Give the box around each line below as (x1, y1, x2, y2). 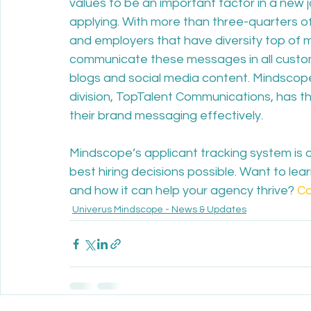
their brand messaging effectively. (69, 109, 263, 122)
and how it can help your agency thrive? (69, 184, 297, 197)
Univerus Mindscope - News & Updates (72, 205, 246, 215)
